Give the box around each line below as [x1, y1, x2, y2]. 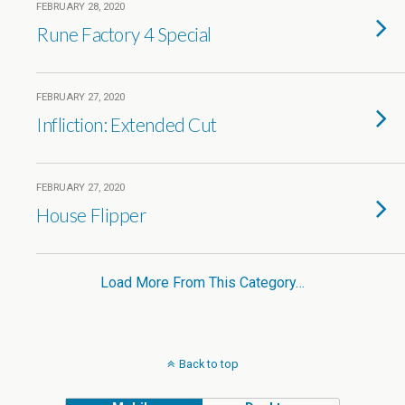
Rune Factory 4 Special [36, 23, 212, 45]
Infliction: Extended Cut [36, 113, 218, 136]
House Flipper [36, 203, 147, 226]
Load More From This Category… [100, 274, 305, 291]
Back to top [178, 357, 239, 371]
